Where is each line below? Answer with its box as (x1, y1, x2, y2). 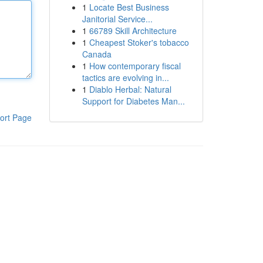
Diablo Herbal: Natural (89, 83, 171, 95)
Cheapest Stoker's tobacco (89, 36, 189, 48)
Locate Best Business (89, 1, 169, 13)
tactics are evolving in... (82, 72, 169, 83)
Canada (82, 48, 112, 60)
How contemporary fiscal (89, 60, 181, 72)
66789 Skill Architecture (89, 25, 177, 36)
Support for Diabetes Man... (82, 95, 185, 107)
